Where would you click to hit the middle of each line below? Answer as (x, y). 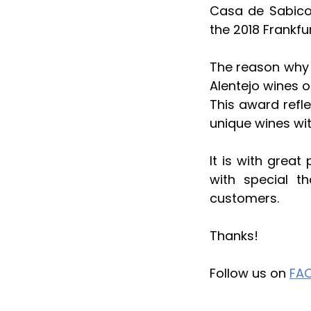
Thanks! (234, 236)
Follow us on (250, 274)
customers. (244, 199)
